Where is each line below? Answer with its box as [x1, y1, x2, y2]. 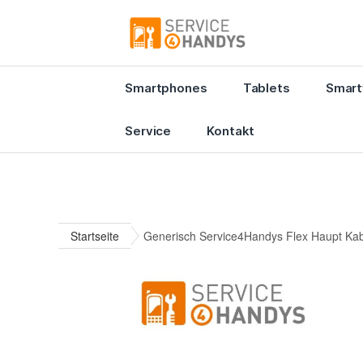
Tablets [242, 79, 290, 96]
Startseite [70, 227, 119, 244]
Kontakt [207, 122, 255, 139]
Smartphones [125, 79, 207, 96]
